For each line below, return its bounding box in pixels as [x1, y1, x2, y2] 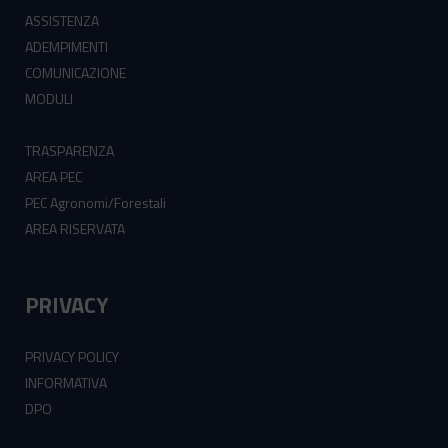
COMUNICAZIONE [25, 62, 126, 84]
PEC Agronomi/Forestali [25, 192, 166, 214]
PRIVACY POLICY [25, 346, 119, 368]
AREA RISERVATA [25, 218, 125, 240]
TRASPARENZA [25, 140, 114, 162]
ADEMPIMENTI [25, 36, 108, 58]
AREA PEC [25, 166, 82, 188]
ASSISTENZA [25, 10, 99, 32]
